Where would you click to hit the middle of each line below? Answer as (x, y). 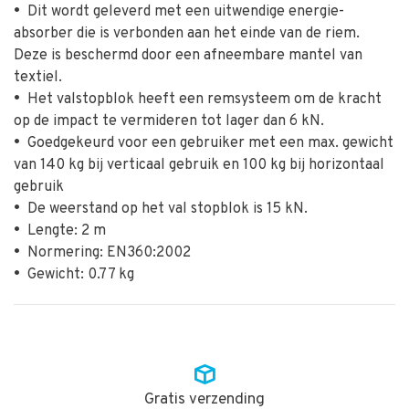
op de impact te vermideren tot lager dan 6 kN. (169, 121)
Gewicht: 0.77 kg (77, 275)
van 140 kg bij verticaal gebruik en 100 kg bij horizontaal (199, 165)
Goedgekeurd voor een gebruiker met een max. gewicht (207, 143)
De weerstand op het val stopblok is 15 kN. (164, 209)
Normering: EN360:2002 (105, 253)
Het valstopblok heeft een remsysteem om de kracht (201, 100)
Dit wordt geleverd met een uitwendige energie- (182, 12)
